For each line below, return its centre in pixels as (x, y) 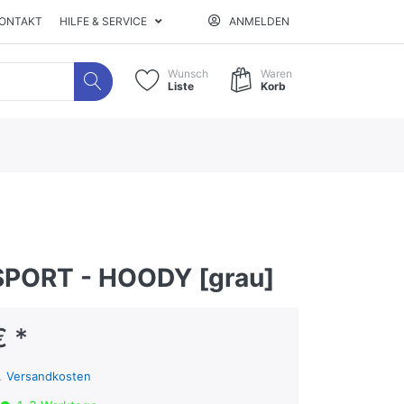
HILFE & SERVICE (104, 21)
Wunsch (188, 74)
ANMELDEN (260, 21)
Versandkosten (48, 376)
